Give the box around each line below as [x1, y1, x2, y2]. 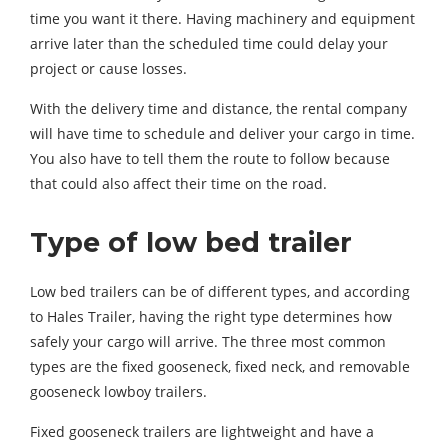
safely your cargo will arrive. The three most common [30, 332, 386, 351]
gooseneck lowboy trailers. [30, 382, 207, 401]
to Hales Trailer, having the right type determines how [30, 307, 392, 326]
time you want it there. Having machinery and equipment [30, 9, 415, 28]
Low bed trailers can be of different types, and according [30, 282, 410, 301]
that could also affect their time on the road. [30, 174, 327, 193]
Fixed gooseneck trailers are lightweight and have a [30, 422, 374, 441]
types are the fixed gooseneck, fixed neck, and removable [30, 357, 410, 376]
